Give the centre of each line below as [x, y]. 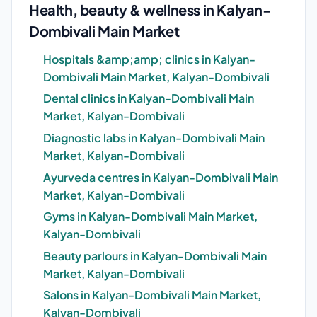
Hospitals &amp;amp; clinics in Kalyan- [149, 59]
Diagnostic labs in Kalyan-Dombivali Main [154, 137]
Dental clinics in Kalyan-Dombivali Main [149, 98]
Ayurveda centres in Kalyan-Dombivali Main [161, 177]
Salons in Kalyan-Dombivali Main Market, [152, 295]
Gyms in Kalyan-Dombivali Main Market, [150, 217]
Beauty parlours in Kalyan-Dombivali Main [155, 255]
